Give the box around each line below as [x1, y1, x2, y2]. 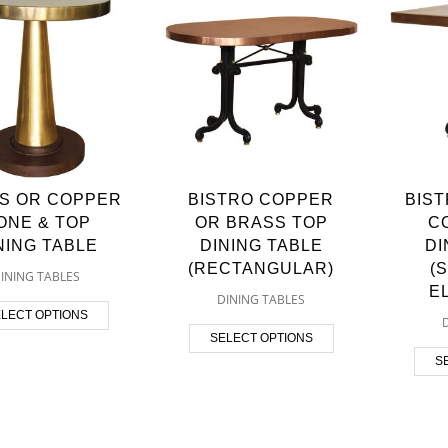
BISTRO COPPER [188, 190, 335, 208]
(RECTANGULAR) [188, 259, 335, 277]
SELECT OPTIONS [209, 330, 313, 345]
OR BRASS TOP [194, 213, 328, 231]
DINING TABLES [217, 290, 306, 308]
